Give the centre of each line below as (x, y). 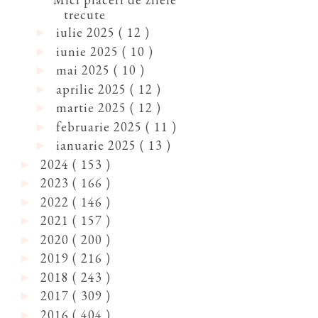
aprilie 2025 (93, 89)
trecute (84, 14)
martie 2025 (93, 108)
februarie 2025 (100, 126)
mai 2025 (84, 70)
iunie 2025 (89, 51)
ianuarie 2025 (98, 146)
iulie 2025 (87, 33)
